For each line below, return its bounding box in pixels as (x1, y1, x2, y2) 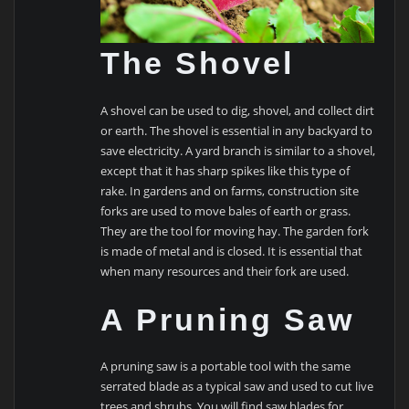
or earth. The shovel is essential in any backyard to (100, 121, 373, 139)
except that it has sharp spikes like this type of (100, 162, 351, 179)
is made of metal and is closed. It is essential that (100, 242, 363, 259)
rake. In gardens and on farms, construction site (100, 182, 360, 199)
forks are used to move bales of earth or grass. (100, 202, 351, 219)
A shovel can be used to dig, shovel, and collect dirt (100, 101, 375, 119)
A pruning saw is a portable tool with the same (100, 358, 351, 375)
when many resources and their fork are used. (100, 262, 350, 279)
